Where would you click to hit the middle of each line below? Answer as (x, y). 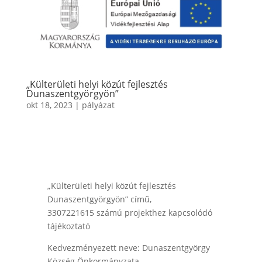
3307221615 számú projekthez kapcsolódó (130, 213)
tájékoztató (68, 226)
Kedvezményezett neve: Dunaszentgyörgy (128, 248)
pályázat (98, 105)
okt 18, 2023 (49, 105)
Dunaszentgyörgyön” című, (99, 199)
